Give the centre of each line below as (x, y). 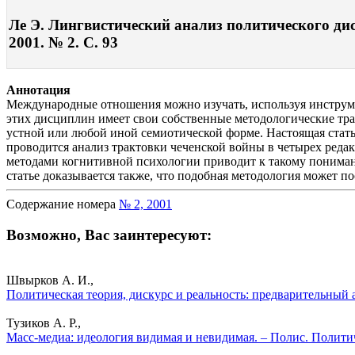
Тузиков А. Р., (44, 323)
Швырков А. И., (50, 280)
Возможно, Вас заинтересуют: (109, 235)
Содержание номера (63, 204)
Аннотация (38, 90)
